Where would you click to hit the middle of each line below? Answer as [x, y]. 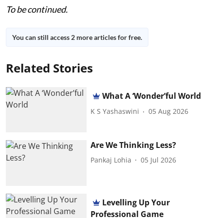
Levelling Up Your [136, 202]
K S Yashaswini [115, 111]
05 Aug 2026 [169, 111]
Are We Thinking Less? [134, 145]
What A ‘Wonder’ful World [152, 96]
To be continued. [37, 9]
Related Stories [49, 68]
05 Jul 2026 [159, 160]
